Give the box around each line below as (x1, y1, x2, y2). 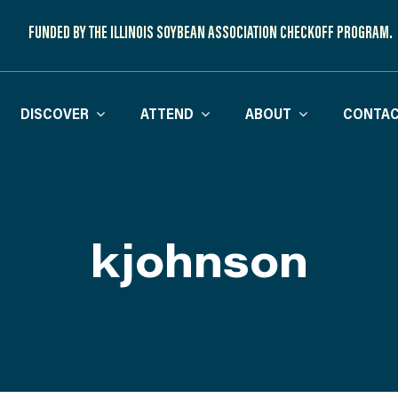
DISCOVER (20, 104, 90, 123)
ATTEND (140, 104, 195, 123)
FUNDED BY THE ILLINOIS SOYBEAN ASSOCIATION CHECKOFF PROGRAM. (28, 20, 393, 43)
